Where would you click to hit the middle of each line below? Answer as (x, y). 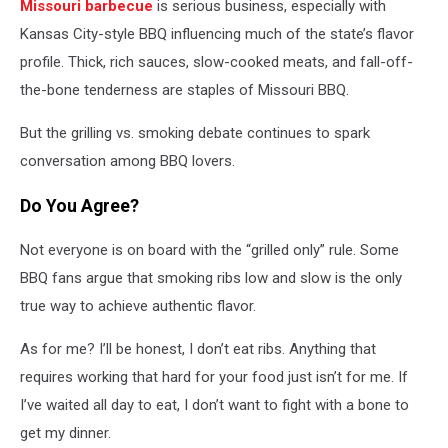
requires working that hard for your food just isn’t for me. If (214, 377)
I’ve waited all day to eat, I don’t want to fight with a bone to (214, 405)
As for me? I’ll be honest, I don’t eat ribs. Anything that (198, 349)
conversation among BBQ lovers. (127, 161)
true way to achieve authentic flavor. (138, 306)
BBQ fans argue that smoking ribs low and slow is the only (211, 278)
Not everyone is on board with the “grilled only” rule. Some (209, 250)
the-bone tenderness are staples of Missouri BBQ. (184, 90)
